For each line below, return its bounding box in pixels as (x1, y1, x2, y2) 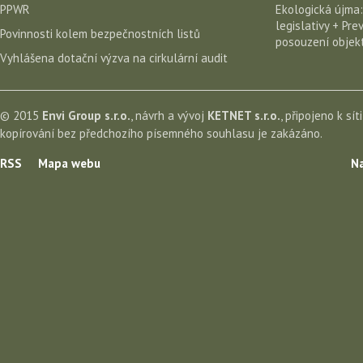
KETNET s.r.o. (207, 107, 280, 123)
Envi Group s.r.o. (42, 107, 130, 123)
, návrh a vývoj (130, 107, 207, 123)
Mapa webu (38, 155, 100, 171)
